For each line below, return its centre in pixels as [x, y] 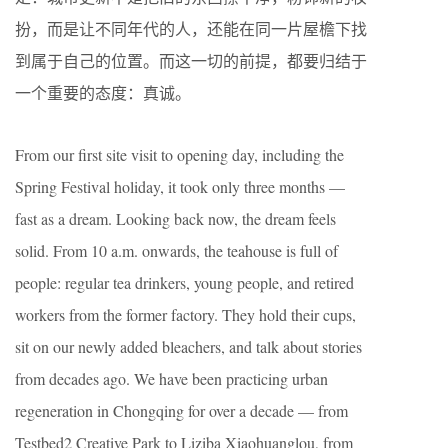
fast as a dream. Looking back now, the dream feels [175, 218]
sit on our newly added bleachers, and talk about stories [188, 346]
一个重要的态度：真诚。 [103, 92]
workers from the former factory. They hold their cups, [185, 314]
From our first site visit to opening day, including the [179, 154]
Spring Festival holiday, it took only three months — [180, 186]
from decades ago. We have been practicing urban [171, 378]
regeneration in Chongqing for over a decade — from [181, 410]
